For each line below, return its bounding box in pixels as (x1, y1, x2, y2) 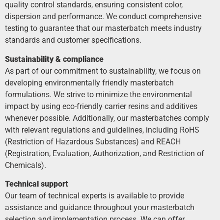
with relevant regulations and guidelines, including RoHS (5, 125, 199, 135)
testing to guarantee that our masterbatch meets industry (5, 24, 202, 33)
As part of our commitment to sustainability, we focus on (5, 66, 201, 76)
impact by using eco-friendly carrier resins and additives (5, 101, 197, 111)
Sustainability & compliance (5, 54, 104, 64)
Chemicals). (5, 160, 46, 170)
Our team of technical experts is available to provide (5, 191, 184, 200)
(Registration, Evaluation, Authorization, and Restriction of (5, 148, 204, 158)
